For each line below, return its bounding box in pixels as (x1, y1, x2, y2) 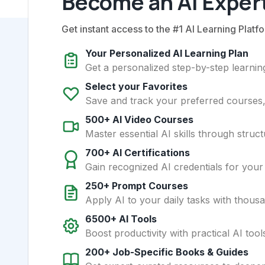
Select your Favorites (85, 80, 188, 92)
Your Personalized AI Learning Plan (85, 47, 248, 59)
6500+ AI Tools (85, 212, 157, 225)
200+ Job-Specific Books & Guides (85, 245, 248, 258)
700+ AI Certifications (85, 146, 190, 159)
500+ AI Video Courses (85, 113, 193, 125)
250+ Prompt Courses (85, 179, 188, 192)
